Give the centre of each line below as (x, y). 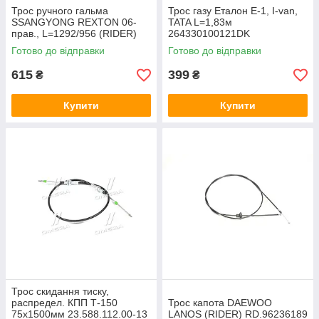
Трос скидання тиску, (60, 291)
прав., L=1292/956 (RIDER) (74, 33)
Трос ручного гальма (60, 11)
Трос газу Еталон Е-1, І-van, (233, 11)
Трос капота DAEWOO (220, 303)
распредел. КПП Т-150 (64, 303)
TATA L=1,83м (200, 22)
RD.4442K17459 (49, 45)
